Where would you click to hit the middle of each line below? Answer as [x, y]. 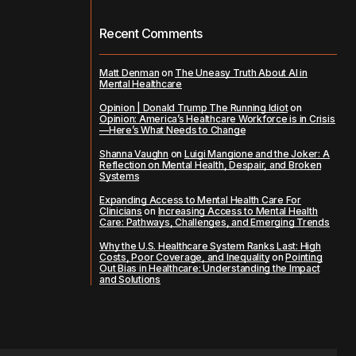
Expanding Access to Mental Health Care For [200, 200]
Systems [120, 176]
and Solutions [130, 279]
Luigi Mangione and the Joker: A [257, 154]
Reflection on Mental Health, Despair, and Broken [211, 165]
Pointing [304, 257]
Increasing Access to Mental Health [238, 211]
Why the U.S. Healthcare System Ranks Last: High [210, 246]
